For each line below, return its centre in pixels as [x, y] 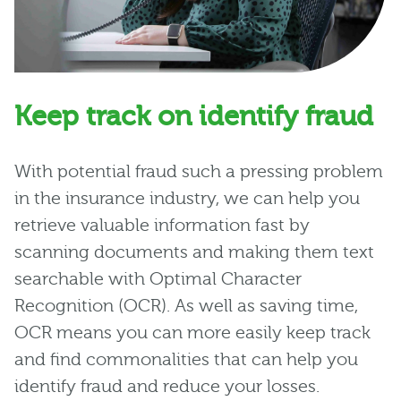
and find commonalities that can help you [186, 359]
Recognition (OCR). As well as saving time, [186, 305]
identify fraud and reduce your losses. [167, 386]
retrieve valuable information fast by [162, 225]
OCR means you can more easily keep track [192, 332]
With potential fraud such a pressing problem [199, 171]
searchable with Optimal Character [158, 278]
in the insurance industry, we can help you [187, 198]
